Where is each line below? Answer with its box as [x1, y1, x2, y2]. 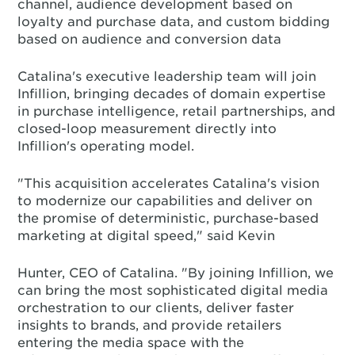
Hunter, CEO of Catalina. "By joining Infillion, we [17, 265, 334, 281]
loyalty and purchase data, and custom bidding [17, 14, 330, 29]
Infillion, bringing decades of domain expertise [17, 86, 326, 101]
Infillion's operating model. [17, 139, 195, 154]
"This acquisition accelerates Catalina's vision [17, 176, 320, 191]
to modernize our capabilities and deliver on [17, 193, 313, 208]
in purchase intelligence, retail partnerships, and [17, 104, 336, 119]
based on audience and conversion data [17, 32, 282, 47]
